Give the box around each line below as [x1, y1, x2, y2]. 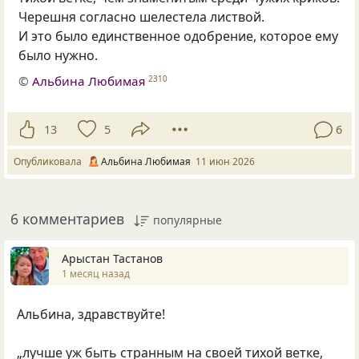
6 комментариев [10, 208, 124, 228]
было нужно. [18, 46, 99, 64]
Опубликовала [14, 154, 87, 168]
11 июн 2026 [196, 154, 255, 168]
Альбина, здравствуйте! [17, 305, 165, 323]
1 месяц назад [62, 267, 130, 281]
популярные [153, 212, 222, 228]
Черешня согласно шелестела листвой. [18, 7, 265, 26]
